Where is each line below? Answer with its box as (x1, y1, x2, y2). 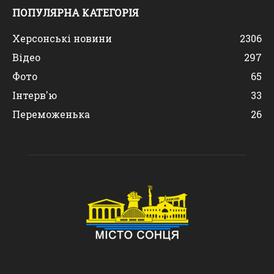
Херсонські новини (12, 31, 112, 45)
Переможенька (12, 107, 90, 120)
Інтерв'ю (12, 88, 57, 102)
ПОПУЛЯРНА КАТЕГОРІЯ (12, 6, 139, 19)
